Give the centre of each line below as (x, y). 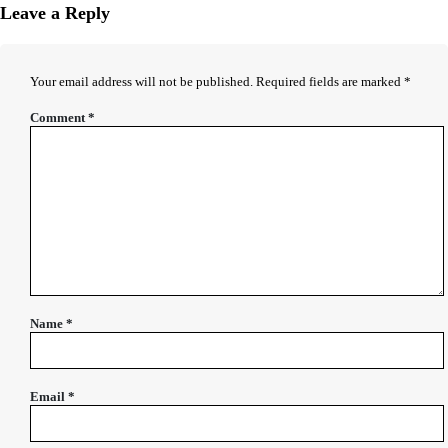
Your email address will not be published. (141, 82)
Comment (59, 118)
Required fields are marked (330, 82)
